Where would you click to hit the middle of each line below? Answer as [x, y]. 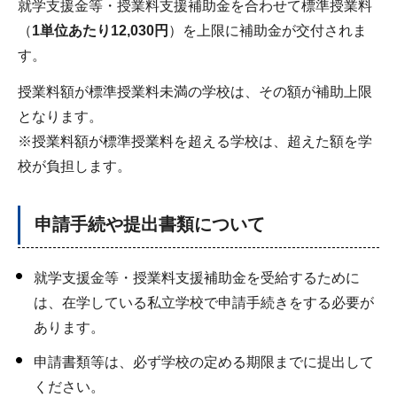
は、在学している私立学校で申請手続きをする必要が [204, 302]
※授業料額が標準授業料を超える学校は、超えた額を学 [195, 141]
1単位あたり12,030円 [100, 30]
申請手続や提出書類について [150, 224]
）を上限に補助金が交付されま [268, 30]
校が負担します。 [74, 166]
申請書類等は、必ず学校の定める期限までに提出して [204, 362]
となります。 [60, 116]
